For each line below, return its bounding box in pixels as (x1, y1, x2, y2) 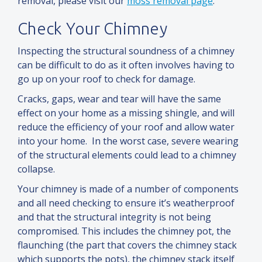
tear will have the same (120, 92, 221, 106)
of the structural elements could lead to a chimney (18, 149, 236, 162)
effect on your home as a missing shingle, (18, 106, 202, 120)
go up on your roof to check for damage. (18, 73, 195, 86)
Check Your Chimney (18, 19, 168, 38)
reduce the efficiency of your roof (18, 120, 166, 134)
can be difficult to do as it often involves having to (18, 58, 235, 72)
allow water (184, 120, 235, 134)
